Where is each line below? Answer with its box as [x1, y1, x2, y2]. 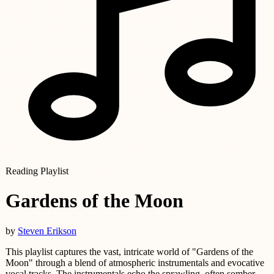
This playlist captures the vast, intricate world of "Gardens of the [6, 246, 253, 257]
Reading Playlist [6, 166, 68, 176]
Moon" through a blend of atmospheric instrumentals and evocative [6, 257, 264, 268]
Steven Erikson [18, 225, 76, 236]
